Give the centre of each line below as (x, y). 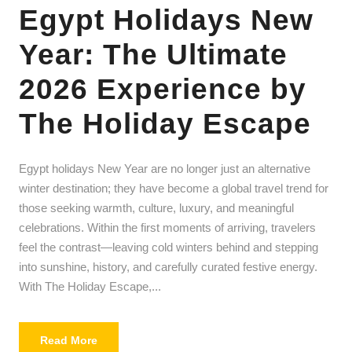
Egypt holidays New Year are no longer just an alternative (165, 168)
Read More (69, 340)
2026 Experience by (163, 89)
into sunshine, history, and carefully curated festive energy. (168, 266)
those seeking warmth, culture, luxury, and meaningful (156, 207)
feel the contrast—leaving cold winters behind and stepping (169, 247)
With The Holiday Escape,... (90, 286)
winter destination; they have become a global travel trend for (174, 188)
